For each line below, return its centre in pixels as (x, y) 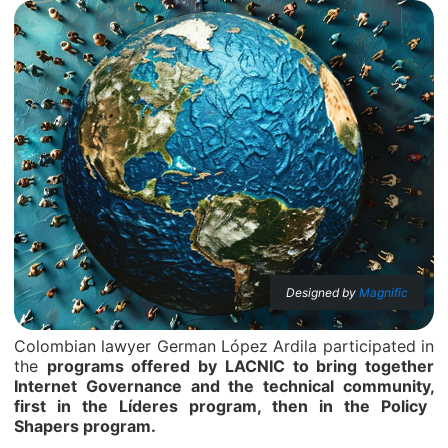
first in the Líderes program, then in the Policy (220, 406)
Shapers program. (85, 426)
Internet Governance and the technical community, (224, 386)
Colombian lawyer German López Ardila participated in (224, 346)
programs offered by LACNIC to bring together (240, 366)
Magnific (383, 292)
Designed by (322, 292)
